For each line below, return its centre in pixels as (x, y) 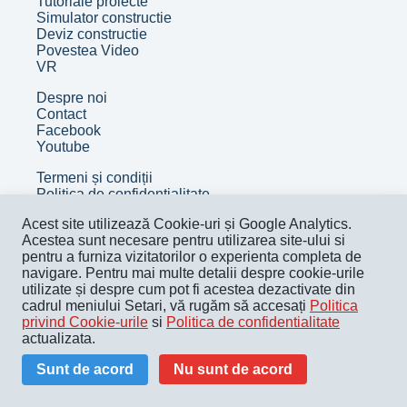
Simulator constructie (104, 18)
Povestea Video (88, 50)
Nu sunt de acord (233, 369)
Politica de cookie (94, 210)
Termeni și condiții (94, 178)
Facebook (69, 130)
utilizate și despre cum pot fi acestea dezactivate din (189, 289)
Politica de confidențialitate (123, 194)
